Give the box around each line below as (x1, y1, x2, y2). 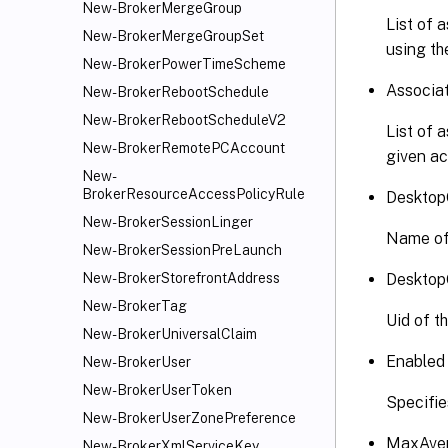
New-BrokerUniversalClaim (82, 326, 257, 342)
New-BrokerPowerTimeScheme (82, 56, 286, 72)
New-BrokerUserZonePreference (82, 410, 296, 426)
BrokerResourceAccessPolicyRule (82, 186, 305, 202)
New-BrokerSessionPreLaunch (82, 242, 282, 258)
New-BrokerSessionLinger (82, 214, 253, 230)
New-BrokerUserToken (82, 382, 232, 398)
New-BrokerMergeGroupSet (82, 28, 264, 44)
